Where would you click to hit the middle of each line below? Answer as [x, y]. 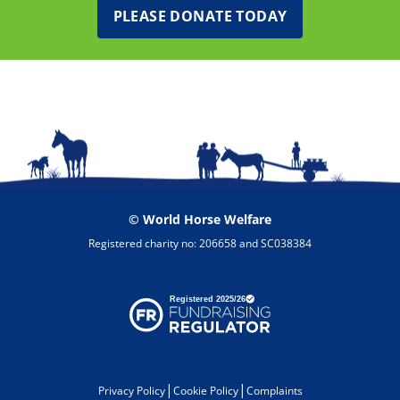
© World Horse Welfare [200, 220]
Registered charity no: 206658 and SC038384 [200, 244]
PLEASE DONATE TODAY [200, 17]
